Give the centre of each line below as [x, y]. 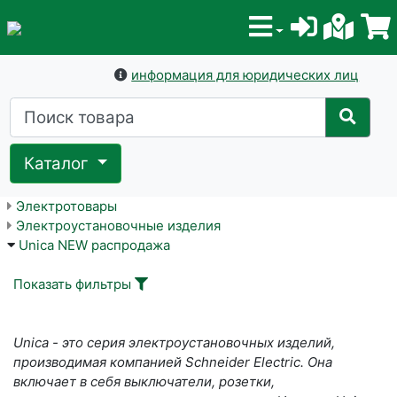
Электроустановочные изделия [118, 226]
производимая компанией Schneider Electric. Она [173, 362]
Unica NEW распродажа [94, 245]
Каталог [59, 163]
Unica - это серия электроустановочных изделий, [174, 343]
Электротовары [66, 206]
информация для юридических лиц [245, 75]
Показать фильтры [72, 284]
